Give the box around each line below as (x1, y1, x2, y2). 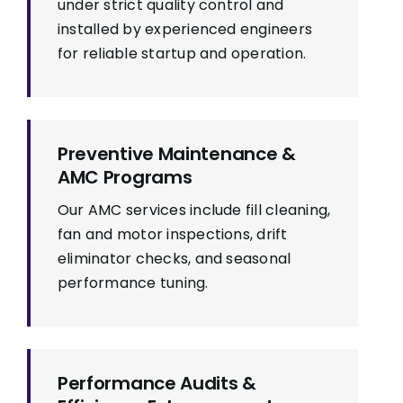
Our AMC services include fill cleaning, (57, 200, 331, 221)
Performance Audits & (57, 371, 256, 397)
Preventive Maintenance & (57, 141, 296, 167)
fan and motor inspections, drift (57, 224, 288, 246)
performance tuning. (57, 273, 209, 294)
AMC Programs (57, 165, 193, 191)
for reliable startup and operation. (57, 43, 307, 65)
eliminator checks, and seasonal (57, 248, 291, 270)
